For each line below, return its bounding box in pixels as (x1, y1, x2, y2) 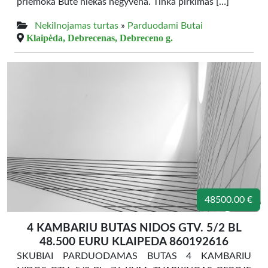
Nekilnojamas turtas (35, 21, 118, 31)
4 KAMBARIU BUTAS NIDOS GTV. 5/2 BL (26, 223, 242, 234)
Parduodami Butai (127, 21, 203, 31)
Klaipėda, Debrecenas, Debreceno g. (26, 33, 173, 42)
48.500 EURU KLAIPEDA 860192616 (39, 236, 229, 248)
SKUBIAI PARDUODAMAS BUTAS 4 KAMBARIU (17, 251, 251, 261)
